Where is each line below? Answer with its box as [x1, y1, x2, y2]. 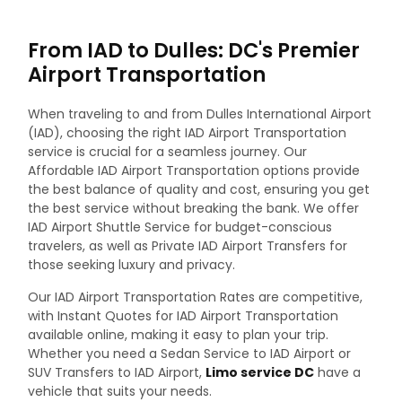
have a [314, 363, 361, 381]
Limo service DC [205, 363, 314, 381]
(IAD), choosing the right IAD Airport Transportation [28, 124, 346, 143]
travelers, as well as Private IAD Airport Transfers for [28, 237, 347, 256]
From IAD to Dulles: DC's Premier [28, 36, 360, 66]
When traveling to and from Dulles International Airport [28, 105, 371, 124]
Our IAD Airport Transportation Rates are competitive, [28, 287, 363, 306]
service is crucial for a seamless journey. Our [28, 143, 307, 162]
